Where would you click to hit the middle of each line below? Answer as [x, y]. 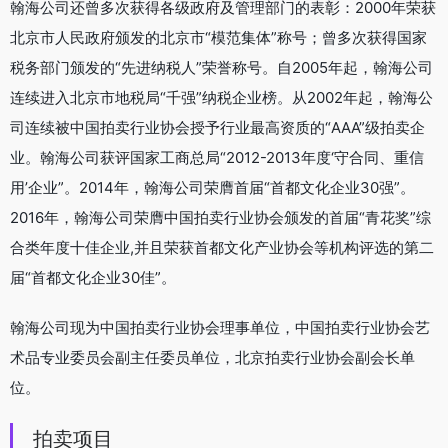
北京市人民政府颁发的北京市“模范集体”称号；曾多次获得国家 [218, 38]
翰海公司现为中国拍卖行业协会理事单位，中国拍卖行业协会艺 [220, 328]
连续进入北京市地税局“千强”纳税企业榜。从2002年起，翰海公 [221, 98]
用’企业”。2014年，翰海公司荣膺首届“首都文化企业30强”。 [212, 188]
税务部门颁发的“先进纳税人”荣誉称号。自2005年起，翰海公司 [221, 68]
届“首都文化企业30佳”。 [93, 278]
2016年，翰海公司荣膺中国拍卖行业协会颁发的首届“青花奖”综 [220, 218]
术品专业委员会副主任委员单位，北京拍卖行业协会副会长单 [212, 358]
